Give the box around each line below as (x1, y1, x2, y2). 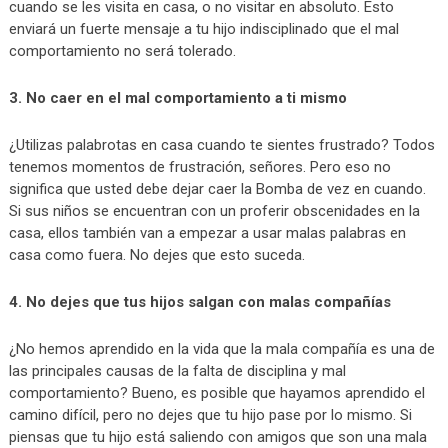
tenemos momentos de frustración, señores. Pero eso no (8, 157, 391, 176)
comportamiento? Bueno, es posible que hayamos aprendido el (8, 383, 425, 402)
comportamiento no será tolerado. (8, 41, 236, 60)
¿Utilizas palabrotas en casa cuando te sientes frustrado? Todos (8, 135, 435, 154)
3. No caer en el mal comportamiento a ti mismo (8, 88, 347, 107)
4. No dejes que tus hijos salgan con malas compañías (8, 292, 391, 311)
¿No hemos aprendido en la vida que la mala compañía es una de (8, 339, 435, 358)
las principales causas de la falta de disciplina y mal (8, 361, 346, 380)
